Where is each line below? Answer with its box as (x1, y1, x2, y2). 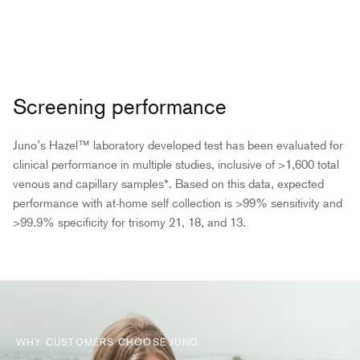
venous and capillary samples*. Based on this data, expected (13, 176, 324, 191)
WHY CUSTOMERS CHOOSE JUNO (16, 336, 198, 348)
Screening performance (13, 94, 227, 119)
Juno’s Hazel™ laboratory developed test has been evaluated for (13, 137, 343, 153)
